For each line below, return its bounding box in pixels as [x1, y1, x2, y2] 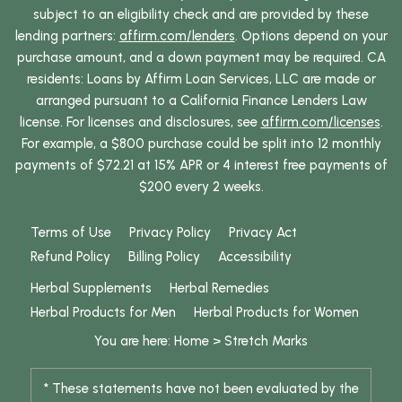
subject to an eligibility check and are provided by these [33, 6, 369, 23]
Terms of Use [31, 224, 111, 241]
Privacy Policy [129, 224, 211, 241]
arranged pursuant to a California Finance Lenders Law [35, 92, 367, 109]
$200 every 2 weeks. [138, 179, 264, 196]
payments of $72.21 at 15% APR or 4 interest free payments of [14, 157, 388, 174]
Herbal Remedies [170, 280, 269, 297]
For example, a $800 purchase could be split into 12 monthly [21, 135, 381, 153]
